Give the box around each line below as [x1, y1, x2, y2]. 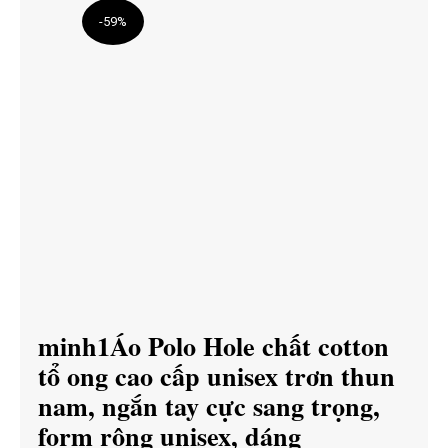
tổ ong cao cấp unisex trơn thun [37, 357, 395, 396]
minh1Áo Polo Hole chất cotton [37, 327, 389, 366]
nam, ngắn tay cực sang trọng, [37, 387, 380, 426]
